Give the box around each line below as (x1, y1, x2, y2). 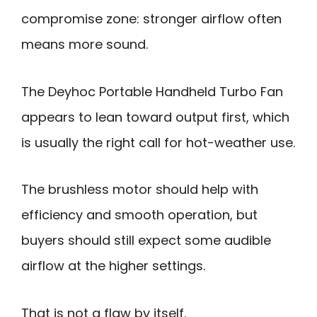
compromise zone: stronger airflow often (21, 10, 282, 28)
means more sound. (21, 35, 148, 54)
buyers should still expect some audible (21, 231, 271, 250)
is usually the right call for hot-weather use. (21, 133, 295, 151)
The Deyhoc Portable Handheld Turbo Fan (21, 82, 283, 100)
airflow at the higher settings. (21, 257, 205, 275)
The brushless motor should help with (21, 180, 258, 199)
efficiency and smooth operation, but (21, 206, 258, 224)
